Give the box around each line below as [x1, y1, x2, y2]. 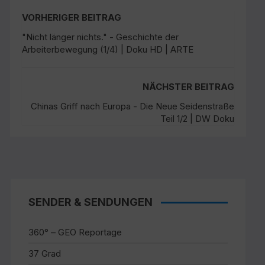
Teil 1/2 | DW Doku [160, 113, 234, 124]
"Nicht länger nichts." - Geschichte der [22, 31, 179, 43]
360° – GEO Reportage [28, 227, 122, 238]
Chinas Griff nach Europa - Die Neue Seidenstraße [30, 101, 234, 112]
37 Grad [28, 248, 62, 259]
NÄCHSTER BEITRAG [142, 81, 234, 92]
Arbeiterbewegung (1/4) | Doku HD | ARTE [22, 44, 194, 55]
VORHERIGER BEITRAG [22, 12, 122, 23]
